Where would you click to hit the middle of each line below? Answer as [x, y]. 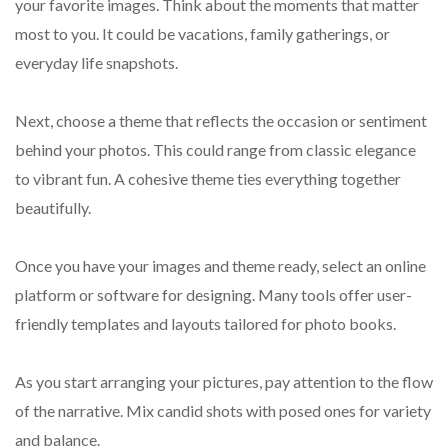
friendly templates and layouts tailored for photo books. [205, 323]
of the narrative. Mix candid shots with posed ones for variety [223, 410]
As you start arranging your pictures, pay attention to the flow [224, 381]
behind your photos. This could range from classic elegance [215, 149]
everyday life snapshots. [96, 62]
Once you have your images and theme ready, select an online [220, 265]
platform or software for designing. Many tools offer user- [213, 294]
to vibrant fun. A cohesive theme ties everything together [208, 178]
